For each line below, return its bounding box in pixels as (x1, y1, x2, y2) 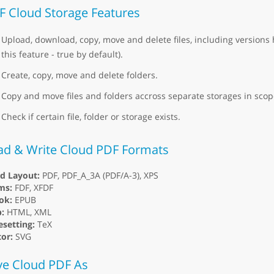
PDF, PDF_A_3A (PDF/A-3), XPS (39, 169, 158, 182)
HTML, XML (4, 206, 51, 218)
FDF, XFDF (12, 182, 53, 194)
